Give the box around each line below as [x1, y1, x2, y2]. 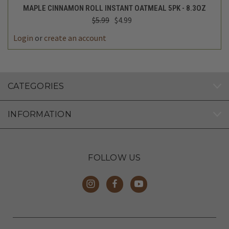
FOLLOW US [88, 152, 141, 163]
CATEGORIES [8, 81, 64, 91]
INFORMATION [8, 109, 72, 119]
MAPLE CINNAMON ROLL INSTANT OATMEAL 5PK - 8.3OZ [23, 3, 206, 13]
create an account [44, 32, 106, 43]
